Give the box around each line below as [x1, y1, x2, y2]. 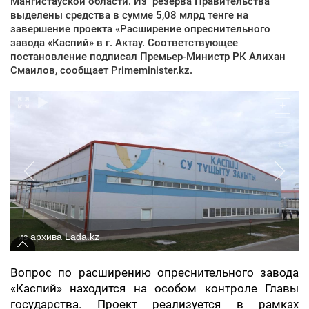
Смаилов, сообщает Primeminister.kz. [10, 63, 192, 77]
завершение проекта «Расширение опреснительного [10, 22, 270, 35]
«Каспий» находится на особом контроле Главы [10, 281, 299, 295]
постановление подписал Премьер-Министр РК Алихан [10, 50, 286, 63]
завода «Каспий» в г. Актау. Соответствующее [10, 36, 238, 49]
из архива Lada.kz [18, 230, 99, 242]
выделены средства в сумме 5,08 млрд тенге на [10, 8, 248, 21]
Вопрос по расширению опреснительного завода [10, 266, 299, 279]
